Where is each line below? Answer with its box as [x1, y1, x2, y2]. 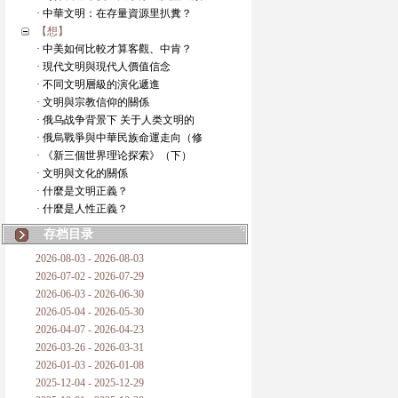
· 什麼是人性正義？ [36, 203, 128, 215]
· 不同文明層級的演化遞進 [36, 78, 160, 91]
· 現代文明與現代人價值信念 [36, 60, 171, 73]
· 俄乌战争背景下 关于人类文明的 [36, 114, 195, 126]
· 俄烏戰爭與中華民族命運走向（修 [36, 131, 203, 144]
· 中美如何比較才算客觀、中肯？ [36, 43, 192, 55]
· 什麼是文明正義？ [36, 185, 128, 197]
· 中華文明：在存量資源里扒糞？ [36, 7, 192, 20]
